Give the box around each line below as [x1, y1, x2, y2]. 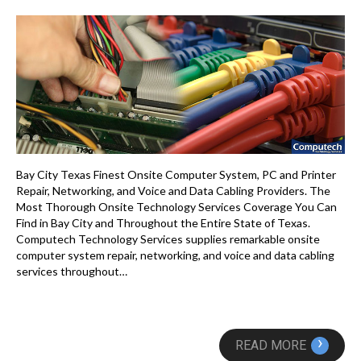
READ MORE [235, 338, 306, 354]
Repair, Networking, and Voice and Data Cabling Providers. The [16, 184, 330, 198]
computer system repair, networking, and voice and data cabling [16, 248, 334, 263]
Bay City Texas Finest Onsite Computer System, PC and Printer [16, 168, 336, 182]
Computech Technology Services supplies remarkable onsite [16, 232, 320, 247]
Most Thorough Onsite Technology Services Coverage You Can [16, 200, 337, 214]
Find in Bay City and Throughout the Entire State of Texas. [16, 216, 310, 230]
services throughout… [16, 264, 127, 279]
